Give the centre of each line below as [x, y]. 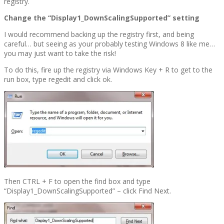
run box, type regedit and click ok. [58, 79]
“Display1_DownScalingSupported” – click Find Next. [87, 191]
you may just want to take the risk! [60, 53]
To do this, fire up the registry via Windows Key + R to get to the [108, 70]
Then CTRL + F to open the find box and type [77, 181]
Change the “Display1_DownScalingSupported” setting [102, 18]
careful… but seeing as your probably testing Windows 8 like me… [109, 44]
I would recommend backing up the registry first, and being [99, 34]
